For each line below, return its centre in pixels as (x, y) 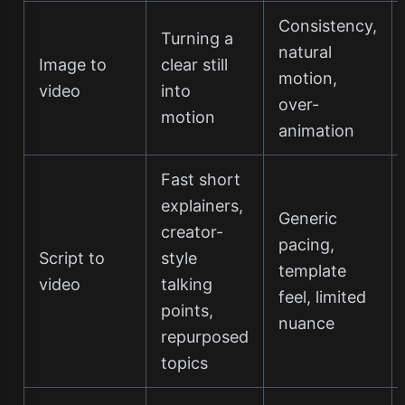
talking (186, 284)
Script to (71, 258)
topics (184, 363)
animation (316, 131)
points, (187, 311)
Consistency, (327, 26)
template (312, 271)
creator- (192, 232)
